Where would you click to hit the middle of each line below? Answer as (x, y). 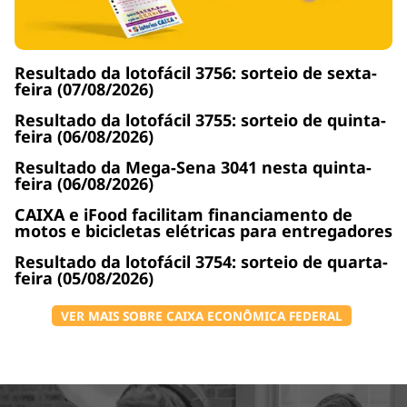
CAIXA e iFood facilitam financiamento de (184, 214)
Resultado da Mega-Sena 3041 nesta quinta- (193, 167)
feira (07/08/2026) (84, 89)
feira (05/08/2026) (84, 278)
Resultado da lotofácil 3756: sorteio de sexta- (196, 72)
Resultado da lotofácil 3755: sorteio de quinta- (200, 119)
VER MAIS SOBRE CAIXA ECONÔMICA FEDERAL (201, 315)
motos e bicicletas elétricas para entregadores (203, 230)
